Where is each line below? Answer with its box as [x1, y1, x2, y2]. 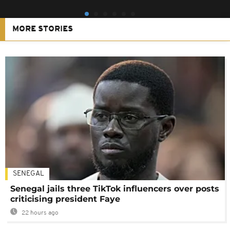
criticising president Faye [10, 194, 120, 204]
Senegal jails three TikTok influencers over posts [10, 183, 219, 194]
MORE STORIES [12, 25, 73, 34]
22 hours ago [20, 209, 59, 216]
